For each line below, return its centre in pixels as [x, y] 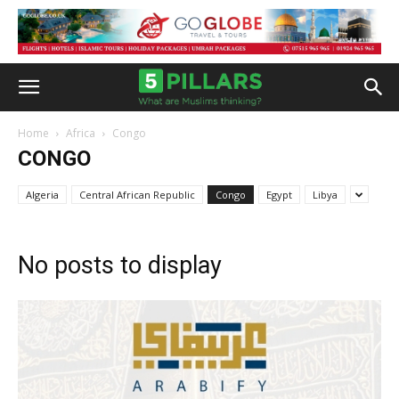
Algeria [42, 195]
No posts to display [120, 265]
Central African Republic [137, 195]
